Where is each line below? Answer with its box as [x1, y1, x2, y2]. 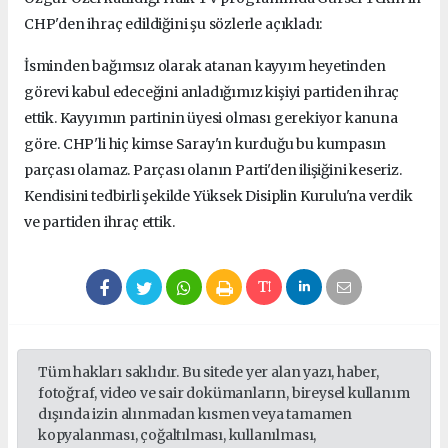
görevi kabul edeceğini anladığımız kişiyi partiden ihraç [24, 83, 400, 102]
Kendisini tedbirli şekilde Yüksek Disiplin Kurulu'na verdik [24, 187, 413, 206]
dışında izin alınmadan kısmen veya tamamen [38, 405, 352, 424]
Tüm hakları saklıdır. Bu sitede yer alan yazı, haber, [38, 363, 379, 382]
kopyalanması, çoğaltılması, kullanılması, [38, 426, 317, 445]
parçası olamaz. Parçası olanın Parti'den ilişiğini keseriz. [24, 161, 402, 180]
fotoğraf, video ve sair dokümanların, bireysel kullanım [38, 384, 410, 403]
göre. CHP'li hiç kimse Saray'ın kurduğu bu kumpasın [24, 135, 387, 154]
